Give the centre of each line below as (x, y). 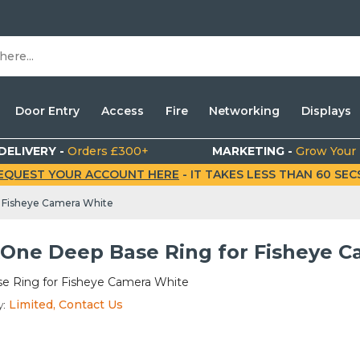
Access (122, 111)
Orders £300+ (108, 151)
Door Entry (48, 111)
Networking (245, 111)
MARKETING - (254, 151)
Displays (326, 111)
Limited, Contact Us (65, 305)
